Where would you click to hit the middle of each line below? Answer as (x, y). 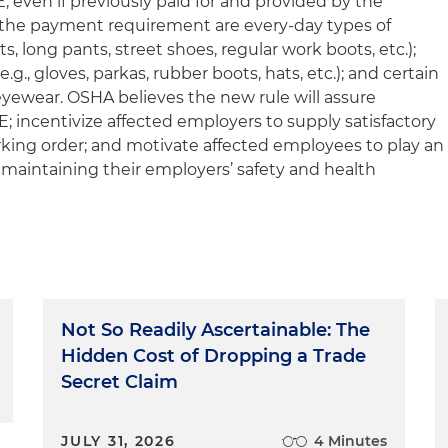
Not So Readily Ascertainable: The (216, 330)
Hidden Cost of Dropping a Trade (214, 356)
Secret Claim (120, 382)
